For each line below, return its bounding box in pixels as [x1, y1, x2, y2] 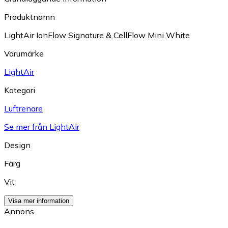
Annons [4, 206, 34, 216]
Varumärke [4, 48, 44, 59]
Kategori [4, 84, 35, 95]
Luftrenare [4, 103, 43, 113]
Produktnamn [4, 11, 55, 22]
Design [4, 139, 31, 150]
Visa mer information [8, 196, 69, 205]
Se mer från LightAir [4, 121, 79, 132]
